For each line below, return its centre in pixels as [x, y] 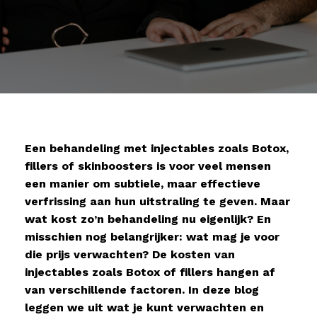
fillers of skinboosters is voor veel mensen [148, 166]
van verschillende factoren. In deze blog [142, 290]
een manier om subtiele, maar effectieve [143, 184]
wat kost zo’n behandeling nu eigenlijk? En [148, 219]
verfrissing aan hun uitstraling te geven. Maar [157, 201]
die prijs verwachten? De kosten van [130, 254]
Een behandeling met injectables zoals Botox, [157, 148]
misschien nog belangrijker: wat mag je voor [152, 237]
